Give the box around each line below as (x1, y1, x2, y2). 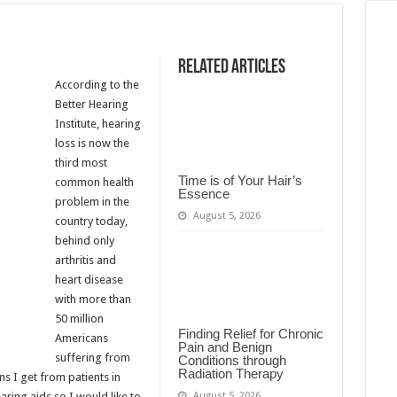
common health (54, 175, 134, 189)
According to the (54, 78, 139, 91)
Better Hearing (54, 97, 128, 111)
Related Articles (177, 58, 285, 78)
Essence (177, 185, 230, 201)
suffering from (54, 351, 130, 364)
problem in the (54, 195, 129, 208)
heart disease (54, 273, 123, 286)
